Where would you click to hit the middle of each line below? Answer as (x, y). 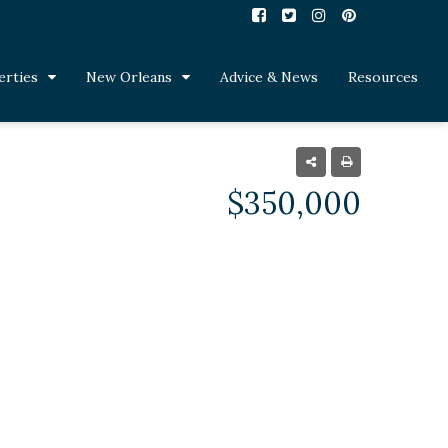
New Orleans (129, 77)
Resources (383, 77)
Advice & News (269, 77)
